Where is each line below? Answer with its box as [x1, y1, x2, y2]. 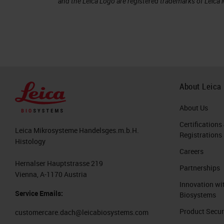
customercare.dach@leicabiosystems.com [15, 207, 148, 217]
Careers [179, 146, 203, 156]
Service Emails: [15, 188, 63, 198]
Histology [15, 136, 45, 146]
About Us [179, 102, 208, 112]
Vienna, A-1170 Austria [15, 169, 87, 179]
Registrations [179, 129, 222, 139]
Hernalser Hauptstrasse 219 [15, 158, 103, 168]
